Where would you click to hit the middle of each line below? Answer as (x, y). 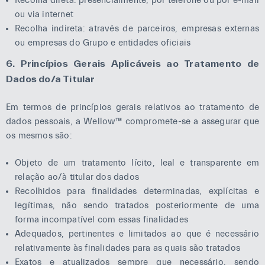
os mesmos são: (39, 135)
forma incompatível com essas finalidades (101, 220)
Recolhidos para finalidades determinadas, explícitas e (137, 191)
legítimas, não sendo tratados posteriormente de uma (137, 206)
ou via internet (44, 14)
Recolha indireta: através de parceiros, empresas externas (137, 29)
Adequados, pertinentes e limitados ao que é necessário (137, 234)
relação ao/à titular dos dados (77, 177)
